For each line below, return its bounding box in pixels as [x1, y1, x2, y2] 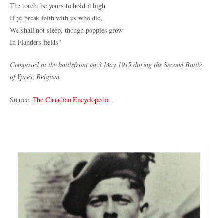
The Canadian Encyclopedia [33, 95, 109, 105]
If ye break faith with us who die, [10, 13, 102, 22]
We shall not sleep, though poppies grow [10, 25, 123, 35]
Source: [10, 95, 33, 105]
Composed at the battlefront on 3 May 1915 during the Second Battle [10, 60, 202, 70]
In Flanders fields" [10, 37, 61, 47]
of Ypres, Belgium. [10, 72, 61, 82]
